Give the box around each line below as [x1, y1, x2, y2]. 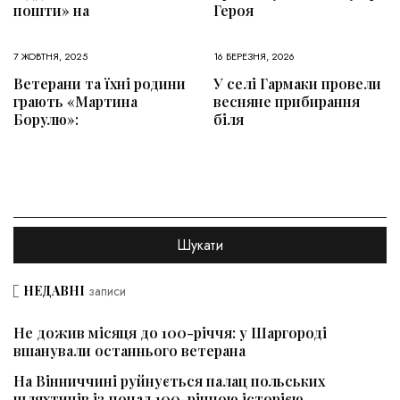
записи [85, 281, 126, 300]
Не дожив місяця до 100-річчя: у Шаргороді [13, 322, 327, 342]
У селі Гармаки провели [213, 73, 381, 93]
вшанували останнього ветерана [13, 340, 246, 360]
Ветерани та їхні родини [13, 73, 186, 93]
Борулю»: [13, 109, 79, 129]
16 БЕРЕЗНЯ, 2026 [213, 48, 295, 63]
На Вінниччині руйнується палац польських [13, 371, 325, 390]
